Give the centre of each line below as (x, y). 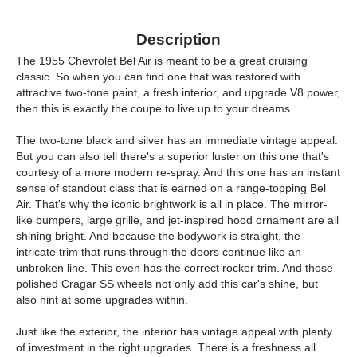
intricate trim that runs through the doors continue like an (159, 252)
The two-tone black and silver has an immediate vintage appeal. (177, 140)
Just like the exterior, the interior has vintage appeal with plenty (174, 331)
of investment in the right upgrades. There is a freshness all (166, 347)
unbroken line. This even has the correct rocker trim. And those (175, 268)
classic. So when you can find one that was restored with (158, 76)
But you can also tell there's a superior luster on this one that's (173, 156)
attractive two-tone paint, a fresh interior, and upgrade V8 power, (178, 92)
